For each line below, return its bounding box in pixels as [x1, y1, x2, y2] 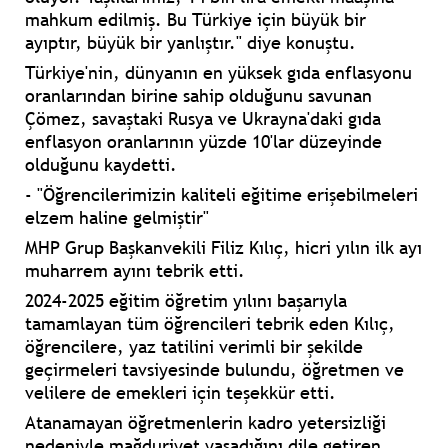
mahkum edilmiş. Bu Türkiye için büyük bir [25, 8, 366, 32]
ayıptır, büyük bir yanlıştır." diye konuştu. [25, 31, 356, 55]
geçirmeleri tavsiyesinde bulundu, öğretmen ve [25, 358, 404, 382]
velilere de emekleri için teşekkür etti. [25, 381, 336, 405]
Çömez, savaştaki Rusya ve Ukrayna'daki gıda [25, 107, 381, 131]
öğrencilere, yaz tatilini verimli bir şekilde [25, 335, 363, 359]
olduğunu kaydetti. [25, 153, 177, 177]
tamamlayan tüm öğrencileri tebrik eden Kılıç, [25, 312, 395, 336]
